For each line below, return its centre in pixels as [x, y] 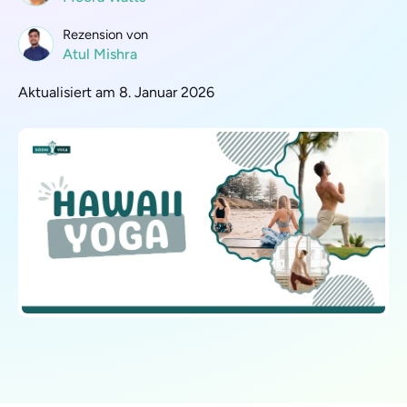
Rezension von [105, 35]
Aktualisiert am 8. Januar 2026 [116, 92]
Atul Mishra [100, 54]
